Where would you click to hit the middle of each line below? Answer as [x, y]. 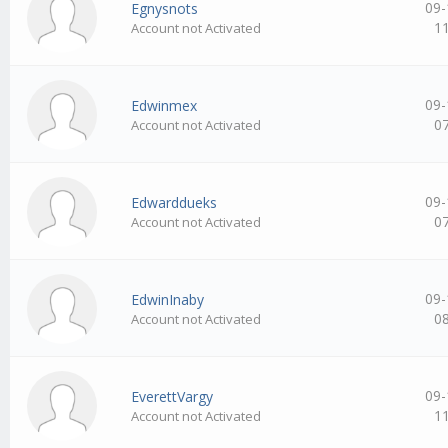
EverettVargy [172, 397]
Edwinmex [164, 106]
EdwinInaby [168, 300]
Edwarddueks [174, 203]
